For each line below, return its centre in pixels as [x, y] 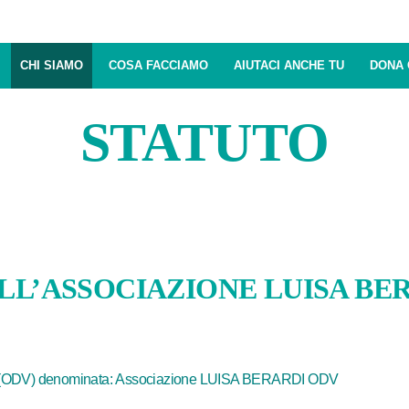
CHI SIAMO [51, 65]
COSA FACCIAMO [158, 65]
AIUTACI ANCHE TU [288, 65]
